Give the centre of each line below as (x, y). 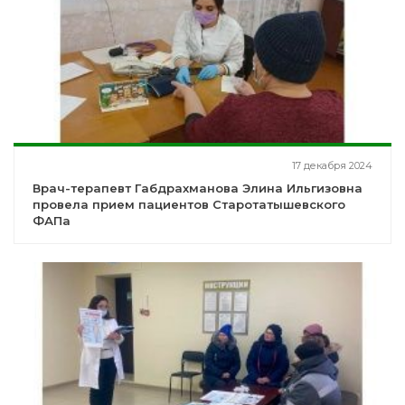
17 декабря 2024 (332, 166)
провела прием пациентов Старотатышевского (189, 205)
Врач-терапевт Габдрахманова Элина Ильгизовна (198, 188)
